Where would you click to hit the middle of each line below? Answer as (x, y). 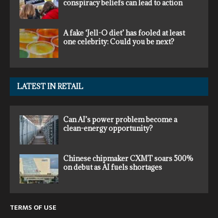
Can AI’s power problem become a (120, 120)
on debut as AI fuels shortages (113, 167)
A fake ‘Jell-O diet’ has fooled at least (124, 33)
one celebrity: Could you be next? (119, 42)
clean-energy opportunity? (108, 128)
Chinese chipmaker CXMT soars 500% (128, 159)
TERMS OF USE (33, 208)
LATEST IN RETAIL (50, 87)
